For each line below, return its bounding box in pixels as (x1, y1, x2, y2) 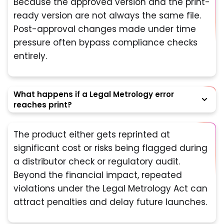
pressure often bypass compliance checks (13, 36, 197, 48)
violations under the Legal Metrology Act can (13, 182, 207, 194)
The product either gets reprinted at (13, 128, 170, 140)
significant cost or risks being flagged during (13, 141, 207, 154)
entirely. (13, 49, 47, 62)
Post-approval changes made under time (13, 22, 196, 35)
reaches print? (13, 99, 72, 110)
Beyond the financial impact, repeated (13, 168, 182, 181)
